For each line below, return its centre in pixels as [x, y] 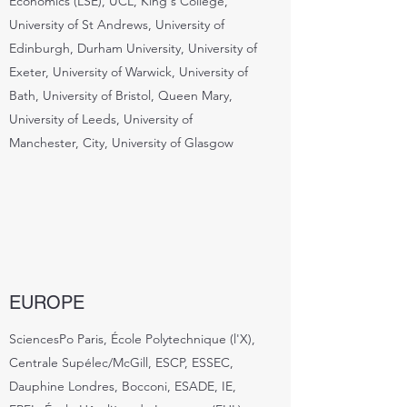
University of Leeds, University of [101, 119]
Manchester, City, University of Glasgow [121, 143]
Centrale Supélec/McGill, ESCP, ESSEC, [121, 362]
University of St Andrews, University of [117, 25]
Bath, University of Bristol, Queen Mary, [121, 95]
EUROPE [47, 303]
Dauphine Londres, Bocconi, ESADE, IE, [123, 386]
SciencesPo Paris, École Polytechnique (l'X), [132, 339]
